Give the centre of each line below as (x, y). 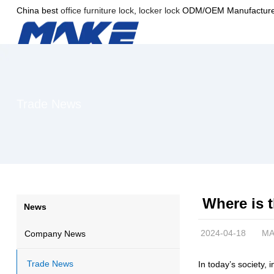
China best (38, 10)
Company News (55, 233)
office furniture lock (97, 10)
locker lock (158, 10)
